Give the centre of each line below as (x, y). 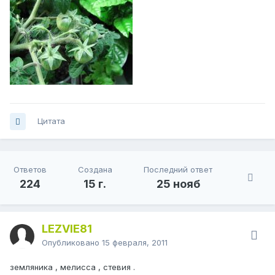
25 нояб (178, 184)
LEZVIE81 (67, 229)
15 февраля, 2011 (135, 243)
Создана (95, 170)
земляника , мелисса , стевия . (72, 267)
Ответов (30, 170)
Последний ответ (178, 170)
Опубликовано (72, 243)
